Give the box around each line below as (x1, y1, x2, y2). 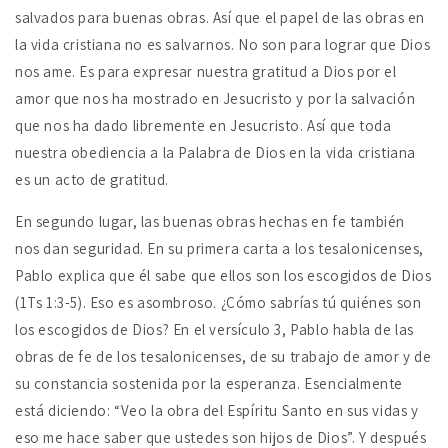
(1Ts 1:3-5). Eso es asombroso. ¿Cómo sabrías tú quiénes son (15, 293, 422, 313)
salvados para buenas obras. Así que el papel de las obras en (15, 8, 426, 28)
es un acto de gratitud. (15, 170, 169, 190)
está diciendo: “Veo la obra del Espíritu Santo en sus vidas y (15, 401, 419, 421)
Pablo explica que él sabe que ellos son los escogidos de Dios (15, 266, 432, 286)
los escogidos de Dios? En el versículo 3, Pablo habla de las (15, 320, 415, 340)
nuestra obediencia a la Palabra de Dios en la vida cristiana (15, 143, 417, 163)
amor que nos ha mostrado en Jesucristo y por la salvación (15, 89, 416, 109)
